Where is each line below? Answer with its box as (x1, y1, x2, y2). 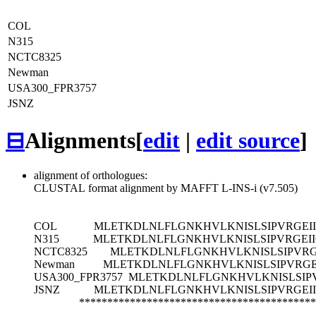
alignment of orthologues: (34, 169, 147, 181)
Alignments (25, 128, 135, 154)
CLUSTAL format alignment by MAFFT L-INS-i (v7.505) (34, 181, 298, 194)
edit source (196, 128, 300, 154)
